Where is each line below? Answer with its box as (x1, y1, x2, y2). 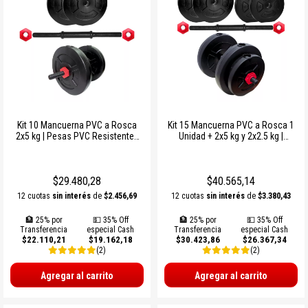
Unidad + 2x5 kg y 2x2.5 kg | (179, 130, 283, 142)
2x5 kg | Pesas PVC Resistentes (15, 130, 139, 142)
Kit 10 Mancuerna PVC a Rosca (17, 119, 137, 131)
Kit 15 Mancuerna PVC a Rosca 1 (168, 119, 294, 131)
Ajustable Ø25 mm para (185, 141, 277, 153)
